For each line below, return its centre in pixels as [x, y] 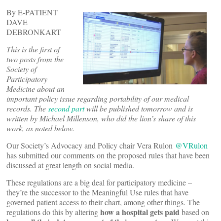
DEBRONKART [34, 32]
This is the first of [33, 49]
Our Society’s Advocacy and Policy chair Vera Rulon [91, 145]
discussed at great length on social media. [70, 165]
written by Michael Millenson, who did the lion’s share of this [101, 118]
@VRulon [191, 145]
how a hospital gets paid [140, 212]
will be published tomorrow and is [139, 108]
